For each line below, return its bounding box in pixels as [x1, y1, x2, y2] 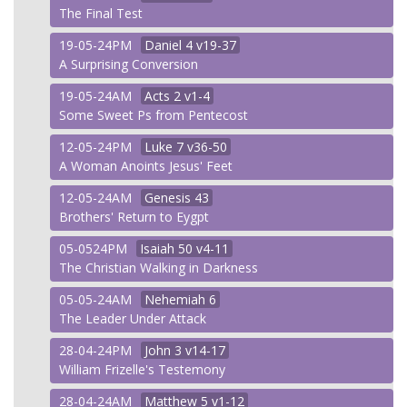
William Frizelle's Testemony [59, 361, 225, 378]
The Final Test [59, 5, 143, 22]
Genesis [144, 189, 191, 206]
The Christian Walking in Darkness [59, 259, 258, 276]
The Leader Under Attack [59, 310, 206, 327]
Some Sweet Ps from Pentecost [59, 106, 248, 124]
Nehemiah [144, 291, 205, 308]
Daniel [144, 36, 182, 54]
